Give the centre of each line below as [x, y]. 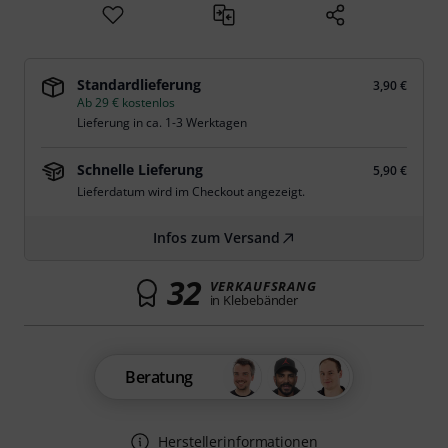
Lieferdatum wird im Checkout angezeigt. [191, 191]
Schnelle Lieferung [140, 169]
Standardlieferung [139, 84]
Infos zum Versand [216, 237]
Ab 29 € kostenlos [126, 102]
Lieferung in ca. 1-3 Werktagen [162, 122]
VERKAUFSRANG [263, 286]
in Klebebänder [254, 300]
